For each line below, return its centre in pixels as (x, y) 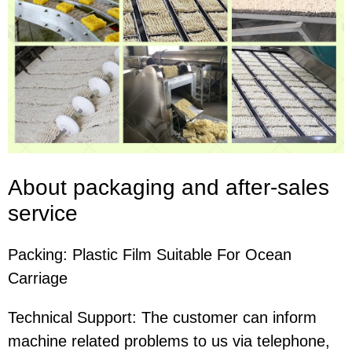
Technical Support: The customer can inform (162, 318)
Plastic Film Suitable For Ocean (182, 255)
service (43, 214)
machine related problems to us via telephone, (169, 341)
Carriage (38, 279)
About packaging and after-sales (169, 188)
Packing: (38, 255)
